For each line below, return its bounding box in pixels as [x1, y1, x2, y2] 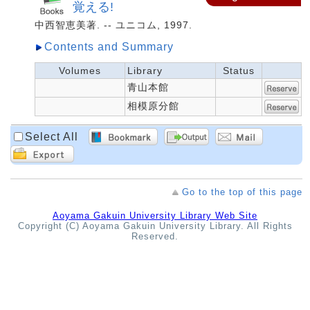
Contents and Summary [44, 41, 174, 53]
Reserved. [131, 231, 179, 242]
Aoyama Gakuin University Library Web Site [53, 210, 257, 221]
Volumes [59, 65, 101, 77]
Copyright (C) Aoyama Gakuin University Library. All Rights [17, 221, 293, 232]
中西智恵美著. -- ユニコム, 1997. [35, 19, 192, 31]
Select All [25, 130, 78, 143]
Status [223, 65, 255, 77]
